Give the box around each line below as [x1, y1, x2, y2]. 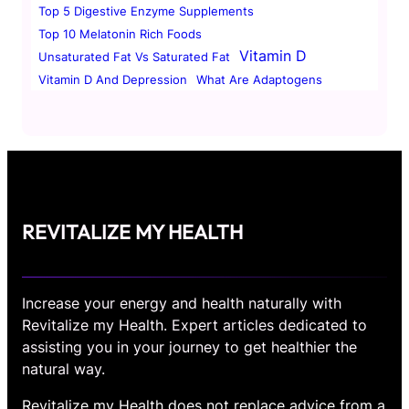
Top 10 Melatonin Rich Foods [38, 26, 202, 41]
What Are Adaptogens [196, 71, 322, 87]
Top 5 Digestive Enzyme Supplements [38, 3, 254, 18]
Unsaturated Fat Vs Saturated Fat [38, 48, 230, 64]
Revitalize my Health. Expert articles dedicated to [22, 316, 367, 335]
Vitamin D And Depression [38, 71, 187, 87]
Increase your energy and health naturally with [22, 294, 341, 313]
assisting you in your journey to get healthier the [22, 338, 357, 357]
